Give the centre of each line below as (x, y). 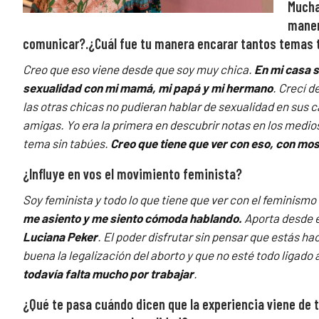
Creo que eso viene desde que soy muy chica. (138, 69)
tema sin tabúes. (67, 143)
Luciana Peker (60, 237)
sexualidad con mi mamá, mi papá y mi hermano (148, 88)
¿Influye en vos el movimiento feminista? (132, 174)
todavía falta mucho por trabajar (108, 274)
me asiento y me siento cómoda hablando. (132, 218)
